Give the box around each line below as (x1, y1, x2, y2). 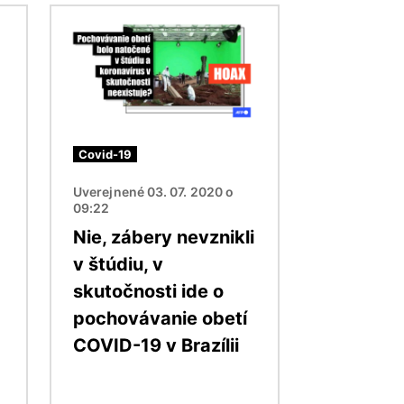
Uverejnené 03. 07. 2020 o (73, 184, 234, 200)
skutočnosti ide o (73, 280, 224, 303)
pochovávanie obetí (73, 308, 247, 330)
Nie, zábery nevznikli (73, 226, 254, 249)
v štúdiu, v (73, 253, 163, 276)
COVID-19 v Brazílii (73, 335, 239, 357)
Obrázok (50, 6, 111, 25)
